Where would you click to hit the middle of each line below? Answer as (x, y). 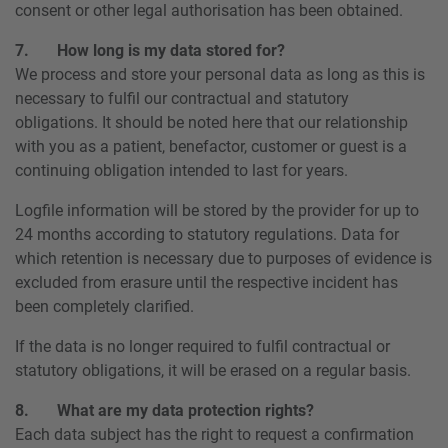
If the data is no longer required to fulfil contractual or (202, 346)
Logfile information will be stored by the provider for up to (217, 210)
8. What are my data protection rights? (164, 410)
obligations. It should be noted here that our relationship (211, 122)
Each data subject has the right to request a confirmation (214, 434)
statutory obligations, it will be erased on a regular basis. (213, 370)
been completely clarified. (104, 306)
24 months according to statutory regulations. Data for (207, 234)
